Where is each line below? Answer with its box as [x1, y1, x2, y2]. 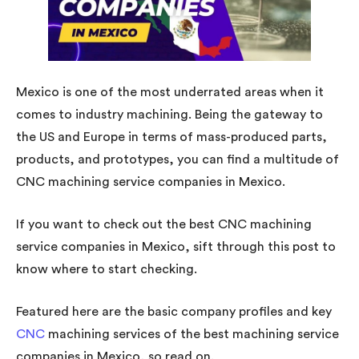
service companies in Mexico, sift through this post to [16, 240, 336, 253]
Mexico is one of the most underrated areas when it [16, 85, 324, 99]
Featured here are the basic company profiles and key [16, 305, 332, 318]
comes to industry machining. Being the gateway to [16, 107, 323, 121]
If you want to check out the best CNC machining [16, 217, 312, 231]
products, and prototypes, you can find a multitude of [16, 152, 339, 166]
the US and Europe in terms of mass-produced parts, [16, 130, 327, 143]
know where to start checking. [16, 262, 197, 276]
